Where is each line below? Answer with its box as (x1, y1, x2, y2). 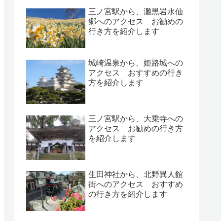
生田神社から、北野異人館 (88, 170, 183, 179)
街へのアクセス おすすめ (88, 180, 183, 189)
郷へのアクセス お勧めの (88, 17, 183, 26)
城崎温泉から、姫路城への (88, 58, 183, 67)
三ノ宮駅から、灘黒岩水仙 (88, 7, 183, 16)
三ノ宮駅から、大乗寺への (88, 114, 183, 123)
